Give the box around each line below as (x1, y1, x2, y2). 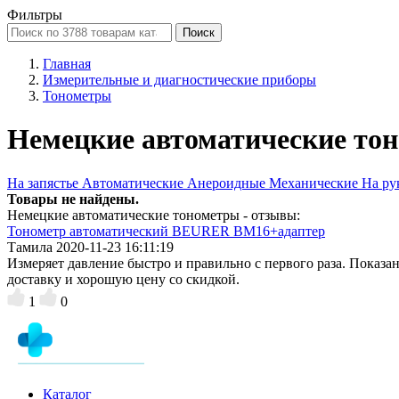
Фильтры (7, 7, 62, 22)
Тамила (7, 239, 53, 255)
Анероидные (187, 175, 269, 191)
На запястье (7, 175, 82, 191)
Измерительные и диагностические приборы (43, 72, 316, 87)
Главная (43, 56, 91, 71)
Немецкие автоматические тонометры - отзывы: (7, 207, 300, 223)
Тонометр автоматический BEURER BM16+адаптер (7, 223, 325, 239)
